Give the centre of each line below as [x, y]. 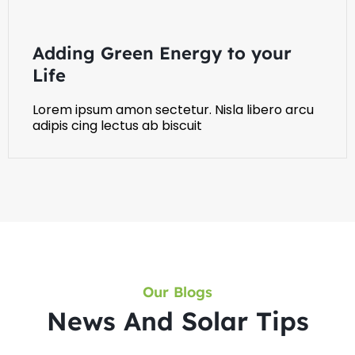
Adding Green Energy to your [162, 53]
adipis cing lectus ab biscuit [117, 126]
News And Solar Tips [177, 321]
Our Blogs [177, 292]
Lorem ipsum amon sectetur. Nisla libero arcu [173, 110]
